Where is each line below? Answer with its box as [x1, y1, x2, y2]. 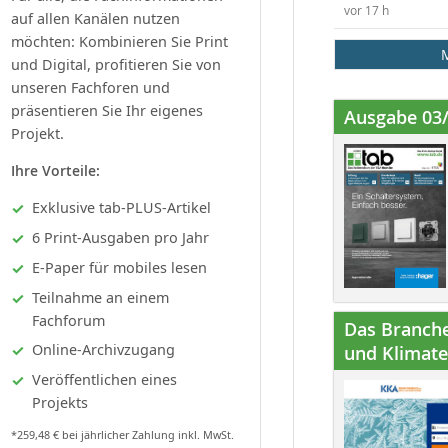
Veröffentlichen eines [32, 369, 177, 389]
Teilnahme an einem [32, 287, 169, 307]
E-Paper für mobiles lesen [32, 257, 207, 277]
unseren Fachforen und [11, 77, 170, 97]
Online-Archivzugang [32, 339, 175, 359]
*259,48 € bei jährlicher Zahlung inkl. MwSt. [11, 427, 234, 443]
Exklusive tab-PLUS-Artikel [32, 197, 211, 217]
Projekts [32, 392, 88, 412]
